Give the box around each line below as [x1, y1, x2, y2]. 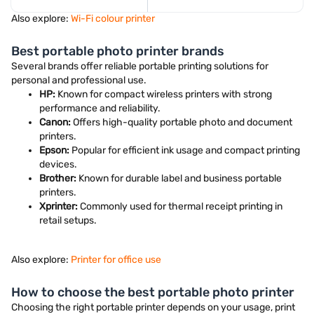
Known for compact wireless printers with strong [55, 88, 272, 100]
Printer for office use [71, 254, 161, 266]
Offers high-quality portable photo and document [71, 116, 292, 128]
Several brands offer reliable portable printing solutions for [11, 60, 268, 72]
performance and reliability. [39, 102, 161, 114]
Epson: [39, 144, 69, 156]
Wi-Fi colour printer [71, 13, 155, 25]
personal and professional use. [11, 74, 146, 86]
